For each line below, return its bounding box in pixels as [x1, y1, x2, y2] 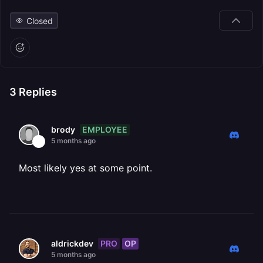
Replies [16, 86, 57, 98]
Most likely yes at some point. [19, 162, 152, 174]
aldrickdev [51, 238, 93, 248]
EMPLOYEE [82, 124, 127, 134]
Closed [26, 15, 53, 26]
